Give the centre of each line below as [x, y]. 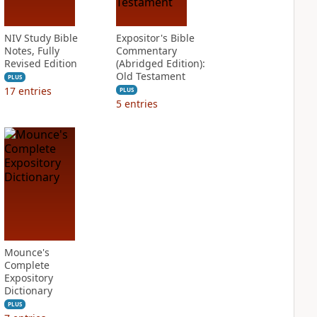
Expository [28, 278]
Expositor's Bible [155, 38]
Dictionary [28, 290]
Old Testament [150, 76]
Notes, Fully [31, 51]
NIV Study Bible [41, 38]
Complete [27, 265]
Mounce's [27, 252]
